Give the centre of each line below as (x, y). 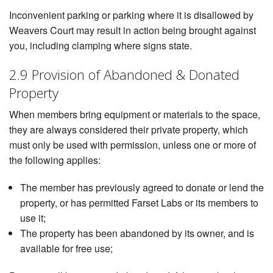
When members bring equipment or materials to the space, (135, 115)
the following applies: (55, 160)
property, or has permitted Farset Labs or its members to (139, 203)
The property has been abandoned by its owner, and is (137, 233)
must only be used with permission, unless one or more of (133, 145)
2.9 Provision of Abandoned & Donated (124, 75)
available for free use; (66, 249)
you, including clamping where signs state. (101, 46)
